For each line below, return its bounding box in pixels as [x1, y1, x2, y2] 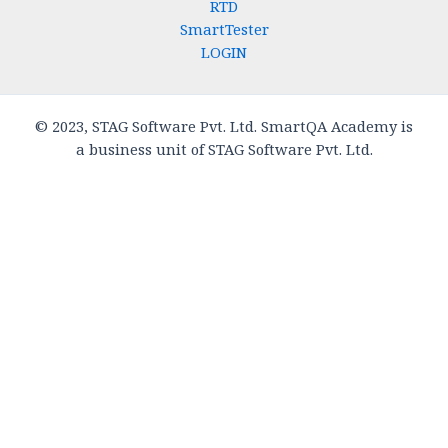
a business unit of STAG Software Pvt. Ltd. [75, 139, 373, 159]
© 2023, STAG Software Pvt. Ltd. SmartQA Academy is [35, 116, 413, 136]
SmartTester [179, 19, 269, 39]
